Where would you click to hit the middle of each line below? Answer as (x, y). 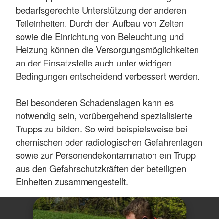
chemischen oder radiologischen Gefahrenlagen (109, 142)
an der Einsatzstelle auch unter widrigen (94, 62)
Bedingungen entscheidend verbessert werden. (108, 76)
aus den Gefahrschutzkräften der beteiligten (101, 168)
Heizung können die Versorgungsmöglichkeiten (107, 49)
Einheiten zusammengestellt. (72, 181)
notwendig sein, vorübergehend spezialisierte (104, 115)
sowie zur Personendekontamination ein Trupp (106, 155)
